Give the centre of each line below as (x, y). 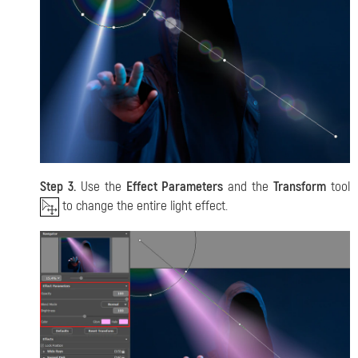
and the (249, 187)
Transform (300, 187)
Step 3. (58, 187)
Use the (101, 187)
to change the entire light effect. (143, 206)
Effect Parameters (175, 187)
